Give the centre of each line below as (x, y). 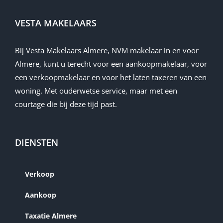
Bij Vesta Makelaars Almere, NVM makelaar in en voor (107, 51)
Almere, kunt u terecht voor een (70, 64)
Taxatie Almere (51, 216)
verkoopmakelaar (59, 77)
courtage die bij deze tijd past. (66, 104)
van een (192, 77)
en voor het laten (121, 77)
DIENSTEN (37, 143)
